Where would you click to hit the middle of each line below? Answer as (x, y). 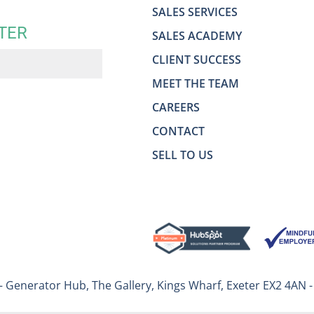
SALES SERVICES (195, 12)
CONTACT (178, 131)
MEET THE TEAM (196, 84)
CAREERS (176, 108)
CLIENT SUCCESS (197, 60)
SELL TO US (183, 155)
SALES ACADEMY (197, 36)
